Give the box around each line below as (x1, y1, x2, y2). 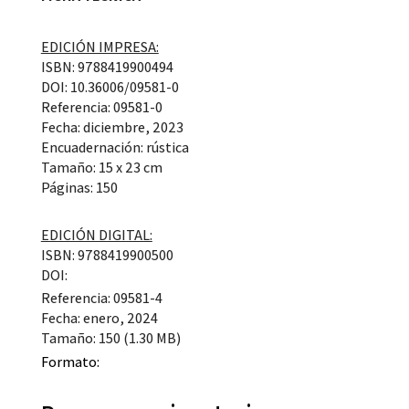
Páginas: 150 (40, 177, 118, 197)
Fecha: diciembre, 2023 (40, 117, 184, 137)
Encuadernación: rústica (40, 137, 189, 157)
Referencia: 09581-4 (40, 288, 163, 308)
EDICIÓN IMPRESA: (40, 37, 159, 57)
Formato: (40, 351, 100, 372)
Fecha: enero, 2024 (40, 308, 158, 328)
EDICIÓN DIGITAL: (40, 225, 152, 245)
